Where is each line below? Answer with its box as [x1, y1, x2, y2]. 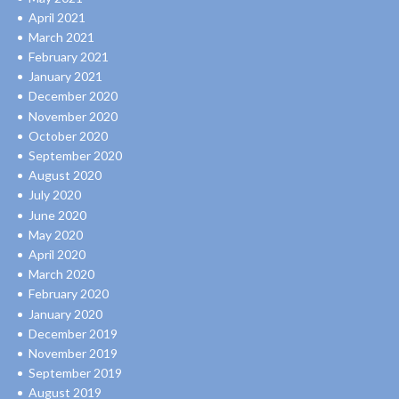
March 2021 [28, 28, 94, 45]
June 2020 [28, 207, 86, 223]
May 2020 [28, 226, 83, 242]
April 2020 [28, 246, 85, 262]
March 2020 [28, 266, 94, 282]
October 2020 [28, 127, 108, 143]
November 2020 [28, 108, 118, 124]
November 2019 [28, 345, 118, 361]
